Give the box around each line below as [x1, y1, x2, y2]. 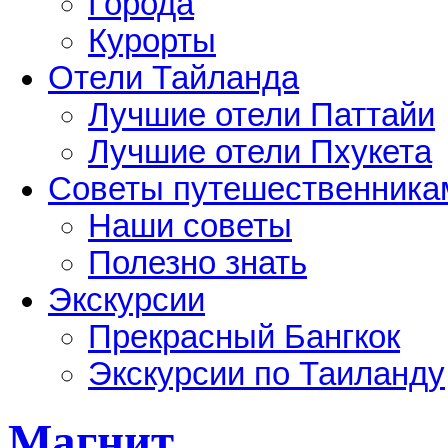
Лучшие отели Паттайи [88, 96, 435, 133]
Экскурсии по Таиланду [88, 355, 445, 392]
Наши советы [88, 207, 292, 244]
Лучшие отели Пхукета [88, 133, 432, 170]
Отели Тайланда [48, 59, 299, 96]
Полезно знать [88, 244, 307, 281]
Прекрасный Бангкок [88, 318, 400, 355]
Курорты [88, 22, 216, 59]
